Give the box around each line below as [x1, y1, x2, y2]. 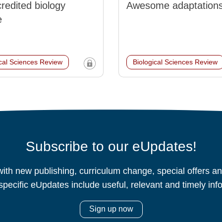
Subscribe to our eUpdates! [25, 139, 197, 155]
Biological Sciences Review [133, 58, 218, 66]
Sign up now [89, 205, 133, 214]
